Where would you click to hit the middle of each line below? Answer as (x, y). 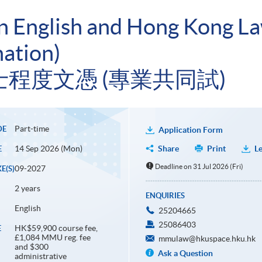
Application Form (190, 130)
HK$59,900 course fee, (56, 228)
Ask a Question (185, 254)
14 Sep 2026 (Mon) (48, 149)
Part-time (32, 129)
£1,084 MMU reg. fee (52, 238)
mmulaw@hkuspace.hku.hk (207, 239)
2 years (27, 189)
